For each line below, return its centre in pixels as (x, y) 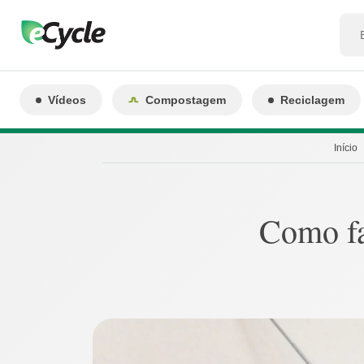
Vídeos (67, 100)
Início (345, 148)
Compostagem (186, 100)
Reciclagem (312, 100)
